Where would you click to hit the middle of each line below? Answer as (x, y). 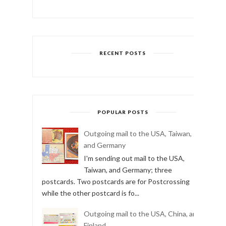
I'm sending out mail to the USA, (134, 158)
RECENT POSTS (123, 53)
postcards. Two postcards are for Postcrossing (116, 181)
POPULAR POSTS (123, 112)
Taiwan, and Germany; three (128, 169)
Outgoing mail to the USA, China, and (142, 214)
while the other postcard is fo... (91, 193)
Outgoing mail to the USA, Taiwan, (137, 134)
